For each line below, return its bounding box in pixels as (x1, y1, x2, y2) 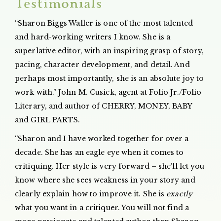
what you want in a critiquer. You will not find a (15, 203, 189, 212)
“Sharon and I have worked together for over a (15, 134, 189, 143)
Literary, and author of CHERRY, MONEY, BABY (15, 101, 192, 110)
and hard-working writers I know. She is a (15, 32, 171, 41)
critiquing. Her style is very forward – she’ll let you (15, 161, 205, 171)
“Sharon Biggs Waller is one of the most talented (15, 18, 193, 28)
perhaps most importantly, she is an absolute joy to (15, 74, 204, 83)
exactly (166, 189, 192, 198)
